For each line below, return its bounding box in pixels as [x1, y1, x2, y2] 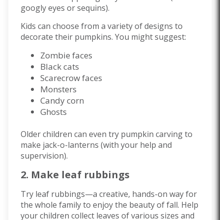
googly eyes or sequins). [21, 2, 111, 13]
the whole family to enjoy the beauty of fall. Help [21, 199, 198, 211]
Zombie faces [40, 49, 92, 61]
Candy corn [40, 94, 84, 106]
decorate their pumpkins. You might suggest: [21, 31, 186, 42]
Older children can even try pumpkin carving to [21, 129, 192, 140]
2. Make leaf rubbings [21, 168, 132, 182]
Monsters [40, 83, 77, 95]
